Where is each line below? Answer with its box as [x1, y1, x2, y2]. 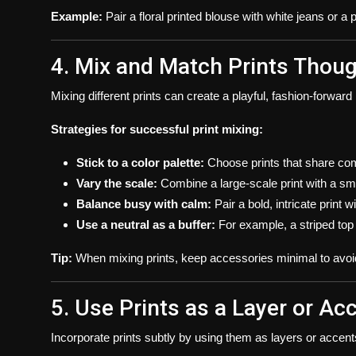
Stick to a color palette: [76, 155, 204, 169]
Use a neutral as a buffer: [76, 217, 215, 231]
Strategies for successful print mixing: [51, 122, 263, 136]
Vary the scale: [76, 176, 157, 190]
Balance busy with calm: [76, 196, 211, 211]
